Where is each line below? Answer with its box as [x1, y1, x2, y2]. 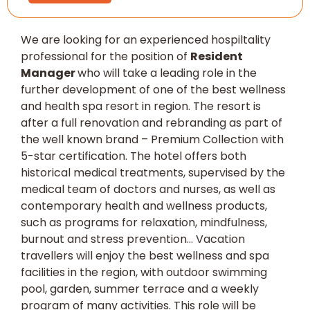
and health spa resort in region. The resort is [21, 98, 261, 114]
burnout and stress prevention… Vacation [21, 230, 245, 247]
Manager [21, 64, 77, 81]
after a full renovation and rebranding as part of [21, 114, 282, 131]
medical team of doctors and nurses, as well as [21, 181, 275, 197]
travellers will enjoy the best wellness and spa [21, 247, 269, 264]
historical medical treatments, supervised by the [21, 164, 285, 181]
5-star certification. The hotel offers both [21, 147, 246, 164]
